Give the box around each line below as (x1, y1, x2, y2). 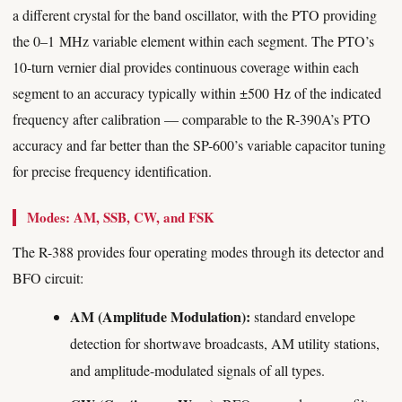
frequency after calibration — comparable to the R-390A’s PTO (13, 109, 371, 128)
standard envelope (250, 307, 355, 326)
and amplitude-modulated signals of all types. (70, 361, 325, 380)
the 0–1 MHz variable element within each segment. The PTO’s (13, 31, 374, 50)
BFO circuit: (13, 268, 83, 287)
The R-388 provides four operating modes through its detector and (13, 242, 384, 261)
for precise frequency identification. (13, 162, 212, 180)
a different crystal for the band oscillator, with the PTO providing (13, 5, 377, 24)
